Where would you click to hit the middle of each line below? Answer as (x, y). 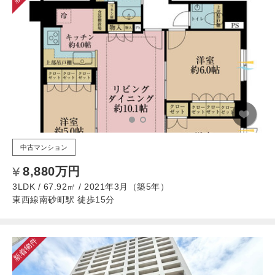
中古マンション (44, 147)
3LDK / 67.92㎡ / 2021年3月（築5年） (91, 186)
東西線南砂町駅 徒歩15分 (64, 199)
